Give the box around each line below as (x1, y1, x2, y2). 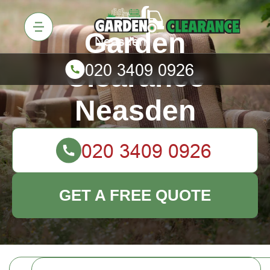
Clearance (65, 61, 205, 93)
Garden (84, 27, 186, 59)
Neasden (74, 95, 196, 127)
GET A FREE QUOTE (59, 186, 211, 204)
